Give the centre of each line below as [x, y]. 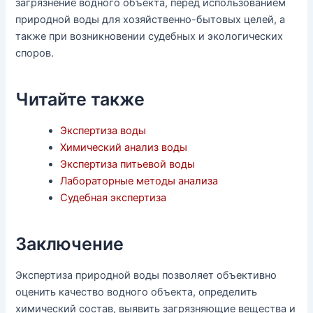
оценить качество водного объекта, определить [137, 292]
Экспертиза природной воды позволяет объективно [146, 276]
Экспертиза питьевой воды [128, 165]
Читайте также [80, 99]
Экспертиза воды [103, 131]
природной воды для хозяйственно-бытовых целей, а [151, 20]
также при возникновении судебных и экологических [150, 37]
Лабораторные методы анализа [139, 181]
